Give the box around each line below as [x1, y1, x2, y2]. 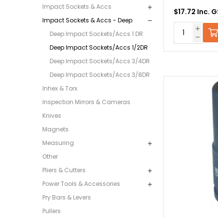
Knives [42, 111, 61, 120]
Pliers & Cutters [42, 166, 86, 175]
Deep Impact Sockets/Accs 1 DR [50, 30, 143, 38]
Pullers [42, 207, 61, 216]
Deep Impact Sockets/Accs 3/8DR [50, 71, 150, 79]
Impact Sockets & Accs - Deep [42, 16, 132, 25]
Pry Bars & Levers [42, 193, 91, 202]
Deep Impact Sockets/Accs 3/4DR [50, 57, 150, 66]
